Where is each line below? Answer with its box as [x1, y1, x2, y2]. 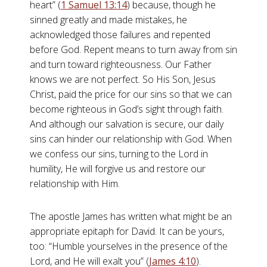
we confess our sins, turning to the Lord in [30, 147, 208, 160]
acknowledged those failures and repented [30, 28, 210, 41]
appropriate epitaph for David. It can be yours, [30, 225, 224, 238]
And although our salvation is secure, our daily [30, 117, 223, 131]
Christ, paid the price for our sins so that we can [30, 88, 232, 101]
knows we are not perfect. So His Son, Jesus [30, 73, 216, 86]
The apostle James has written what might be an [30, 210, 232, 223]
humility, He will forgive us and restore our [30, 162, 206, 175]
